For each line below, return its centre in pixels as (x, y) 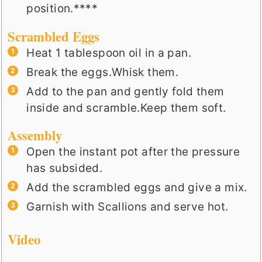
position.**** (62, 9)
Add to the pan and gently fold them (125, 91)
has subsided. (65, 168)
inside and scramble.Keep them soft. (126, 108)
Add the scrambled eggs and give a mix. (137, 187)
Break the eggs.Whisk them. (103, 72)
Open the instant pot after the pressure (133, 151)
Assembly (35, 135)
